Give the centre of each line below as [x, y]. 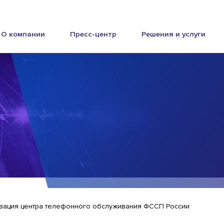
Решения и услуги [173, 34]
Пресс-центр [93, 34]
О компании [23, 34]
